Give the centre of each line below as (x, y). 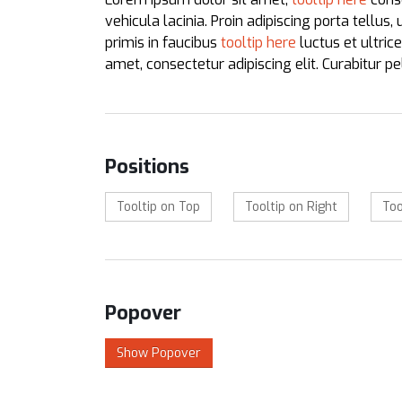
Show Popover (159, 353)
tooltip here (258, 42)
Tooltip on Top (158, 206)
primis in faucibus (163, 42)
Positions (147, 166)
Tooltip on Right (291, 206)
